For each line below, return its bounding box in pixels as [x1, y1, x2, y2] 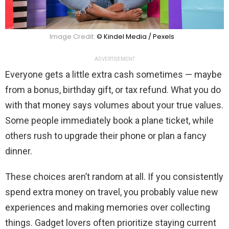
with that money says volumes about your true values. [5, 99, 223, 110]
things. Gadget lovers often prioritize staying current [5, 217, 216, 228]
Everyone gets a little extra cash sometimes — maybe [5, 68, 222, 80]
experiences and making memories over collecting [5, 201, 210, 213]
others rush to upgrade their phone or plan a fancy [5, 130, 207, 141]
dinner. [5, 145, 32, 156]
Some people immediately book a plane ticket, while [5, 114, 214, 126]
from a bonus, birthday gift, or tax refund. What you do [5, 84, 221, 95]
